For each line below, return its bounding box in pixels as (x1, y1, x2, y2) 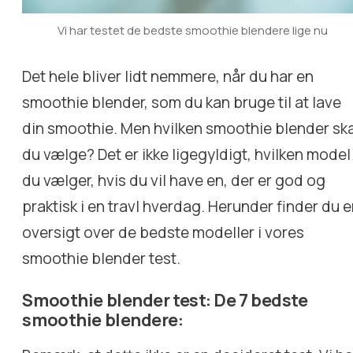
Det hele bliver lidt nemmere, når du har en (22, 66, 314, 87)
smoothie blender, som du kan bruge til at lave (22, 92, 342, 113)
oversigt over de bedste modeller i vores (22, 222, 305, 243)
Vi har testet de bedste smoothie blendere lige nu (57, 22, 328, 39)
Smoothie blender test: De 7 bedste (22, 288, 308, 313)
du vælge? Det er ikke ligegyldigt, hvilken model (22, 144, 351, 165)
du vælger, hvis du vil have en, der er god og (22, 170, 326, 191)
